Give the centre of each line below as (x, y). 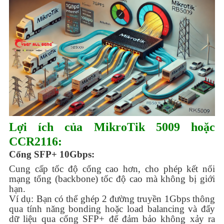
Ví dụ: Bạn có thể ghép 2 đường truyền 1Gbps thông (112, 198)
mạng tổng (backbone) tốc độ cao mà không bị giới (112, 178)
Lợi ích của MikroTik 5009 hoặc (112, 127)
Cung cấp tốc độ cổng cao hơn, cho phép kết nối (112, 168)
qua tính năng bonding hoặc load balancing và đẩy (112, 208)
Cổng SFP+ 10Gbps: (52, 154)
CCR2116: (35, 141)
